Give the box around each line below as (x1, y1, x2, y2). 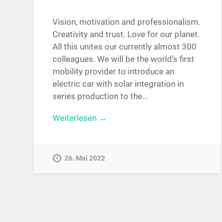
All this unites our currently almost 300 (53, 42, 197, 52)
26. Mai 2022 (64, 154, 106, 163)
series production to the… (53, 91, 148, 102)
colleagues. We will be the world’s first (53, 54, 195, 64)
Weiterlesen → (53, 112, 108, 123)
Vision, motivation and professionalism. (53, 17, 201, 27)
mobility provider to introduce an (53, 66, 175, 77)
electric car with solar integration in (53, 79, 184, 89)
